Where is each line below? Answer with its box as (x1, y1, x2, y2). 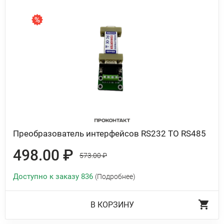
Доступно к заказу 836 (13, 172, 95, 181)
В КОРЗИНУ (90, 200, 134, 209)
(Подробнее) (95, 172, 135, 180)
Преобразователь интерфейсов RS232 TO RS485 (13, 128, 206, 138)
